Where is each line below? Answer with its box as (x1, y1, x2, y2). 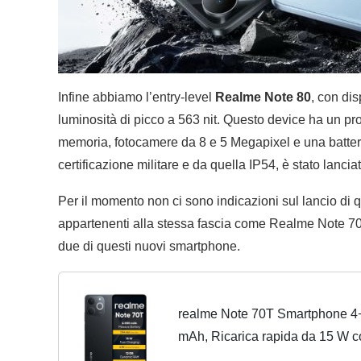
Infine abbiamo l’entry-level (58, 90, 215, 105)
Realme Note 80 (215, 90, 311, 105)
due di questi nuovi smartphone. (58, 239, 240, 254)
